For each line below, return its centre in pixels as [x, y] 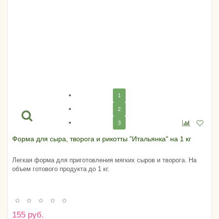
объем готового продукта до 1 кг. [61, 169]
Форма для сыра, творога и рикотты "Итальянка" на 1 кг [102, 139]
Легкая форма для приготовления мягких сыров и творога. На [104, 160]
